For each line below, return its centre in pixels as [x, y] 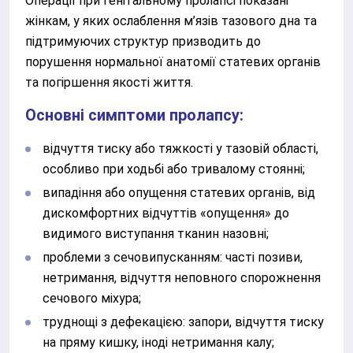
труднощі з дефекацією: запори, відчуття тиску [183, 322]
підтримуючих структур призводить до [143, 41]
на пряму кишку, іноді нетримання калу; [158, 342]
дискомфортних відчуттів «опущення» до [166, 213]
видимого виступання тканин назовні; [156, 234]
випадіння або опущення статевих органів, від [179, 193]
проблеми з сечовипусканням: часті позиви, [173, 257]
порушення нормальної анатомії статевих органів [173, 62]
